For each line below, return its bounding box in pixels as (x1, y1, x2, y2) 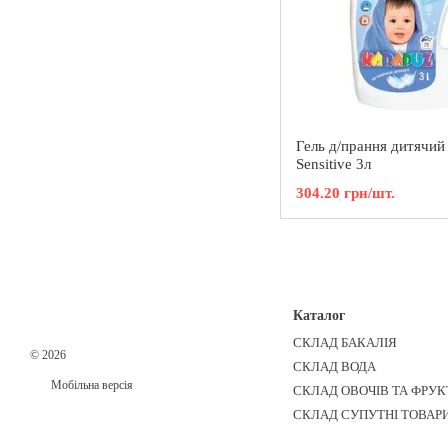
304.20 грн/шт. (296, 185, 395, 201)
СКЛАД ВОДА (292, 359, 376, 375)
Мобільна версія (48, 378, 133, 393)
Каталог (292, 308, 345, 324)
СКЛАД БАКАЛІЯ (292, 335, 397, 351)
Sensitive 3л (296, 156, 371, 172)
